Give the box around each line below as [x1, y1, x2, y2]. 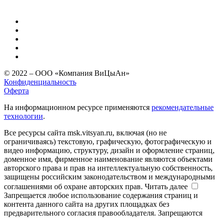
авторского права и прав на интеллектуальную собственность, [4, 163, 213, 172]
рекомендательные [152, 103, 214, 111]
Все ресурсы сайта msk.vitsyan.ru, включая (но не [4, 128, 167, 137]
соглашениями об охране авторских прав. [4, 182, 145, 191]
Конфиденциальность [4, 77, 76, 86]
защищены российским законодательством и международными [4, 172, 215, 181]
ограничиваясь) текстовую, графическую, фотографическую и [4, 137, 212, 146]
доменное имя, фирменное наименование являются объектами [4, 154, 213, 163]
